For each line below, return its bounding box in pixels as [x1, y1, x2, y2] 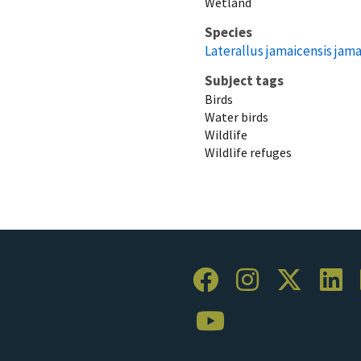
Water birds [205, 108, 268, 125]
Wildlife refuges [205, 143, 292, 160]
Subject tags [205, 71, 284, 89]
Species [205, 23, 252, 41]
